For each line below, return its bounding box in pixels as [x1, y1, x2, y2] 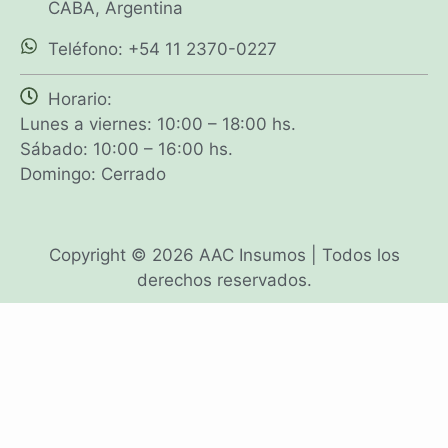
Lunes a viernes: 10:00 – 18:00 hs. [20, 114, 296, 135]
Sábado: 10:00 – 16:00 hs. [20, 139, 233, 160]
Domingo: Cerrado [20, 164, 166, 185]
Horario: [47, 89, 112, 110]
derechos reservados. [136, 269, 312, 290]
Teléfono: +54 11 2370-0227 [47, 39, 277, 60]
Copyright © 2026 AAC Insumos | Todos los [48, 244, 400, 265]
